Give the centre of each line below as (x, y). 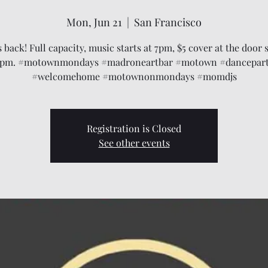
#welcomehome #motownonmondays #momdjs (134, 76)
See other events (134, 143)
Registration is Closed (134, 128)
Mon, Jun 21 (94, 22)
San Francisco (168, 22)
